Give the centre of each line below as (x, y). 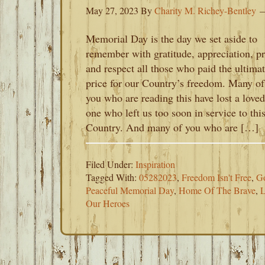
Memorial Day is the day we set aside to (172, 38)
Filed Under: (111, 164)
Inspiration (155, 164)
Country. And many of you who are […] (172, 127)
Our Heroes (108, 203)
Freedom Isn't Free (216, 177)
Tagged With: (112, 177)
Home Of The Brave (217, 190)
